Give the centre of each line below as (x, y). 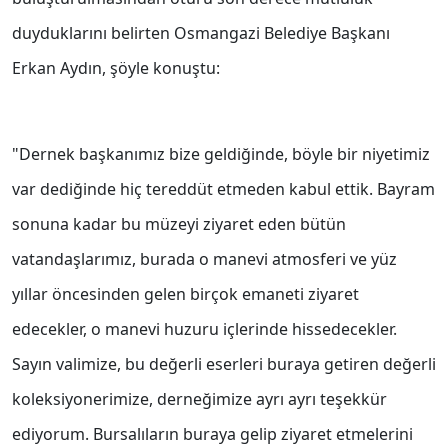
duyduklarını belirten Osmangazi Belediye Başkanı (201, 33)
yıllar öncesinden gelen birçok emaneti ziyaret (185, 294)
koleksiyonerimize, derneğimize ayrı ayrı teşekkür (199, 399)
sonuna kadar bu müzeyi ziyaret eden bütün (179, 224)
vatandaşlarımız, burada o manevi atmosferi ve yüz (204, 259)
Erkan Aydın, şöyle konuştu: (116, 68)
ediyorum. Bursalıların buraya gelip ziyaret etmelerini (212, 434)
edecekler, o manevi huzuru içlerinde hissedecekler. (204, 329)
